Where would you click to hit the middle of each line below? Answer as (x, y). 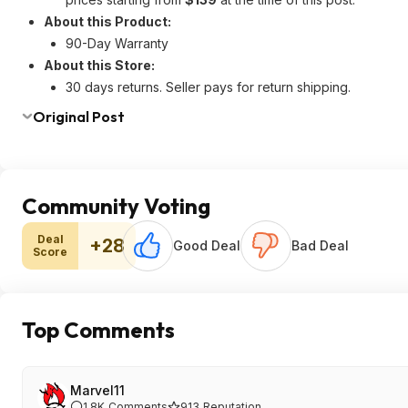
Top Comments (98, 330)
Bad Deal (320, 245)
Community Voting (116, 206)
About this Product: (107, 21)
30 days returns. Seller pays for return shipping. (208, 87)
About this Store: (99, 65)
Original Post (79, 117)
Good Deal (207, 245)
